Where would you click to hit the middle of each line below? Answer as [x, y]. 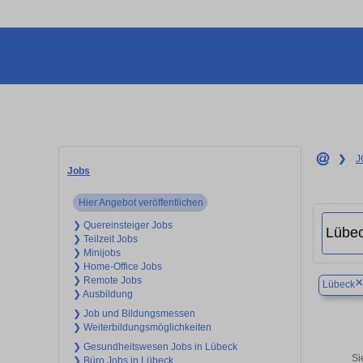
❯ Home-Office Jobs [117, 266]
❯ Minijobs [97, 252]
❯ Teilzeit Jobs [105, 239]
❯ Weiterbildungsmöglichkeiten [142, 327]
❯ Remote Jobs [107, 280]
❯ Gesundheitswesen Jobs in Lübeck [155, 346]
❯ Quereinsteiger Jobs [123, 225]
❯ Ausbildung [103, 294]
